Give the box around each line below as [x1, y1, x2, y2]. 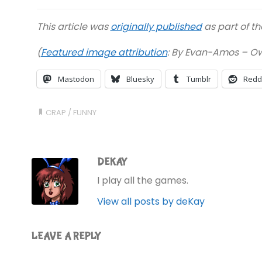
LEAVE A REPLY [32, 230, 101, 243]
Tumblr [186, 73, 211, 84]
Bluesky [126, 73, 154, 84]
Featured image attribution [40, 45, 167, 59]
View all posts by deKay [97, 195, 205, 209]
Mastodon [57, 73, 94, 84]
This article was [36, 19, 111, 33]
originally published [110, 19, 202, 33]
